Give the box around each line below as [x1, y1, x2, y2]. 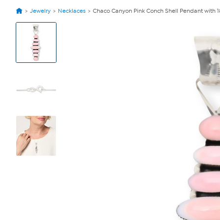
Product [16, 27, 36, 35]
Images [16, 34, 35, 43]
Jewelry [30, 7, 51, 14]
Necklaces [58, 7, 85, 14]
